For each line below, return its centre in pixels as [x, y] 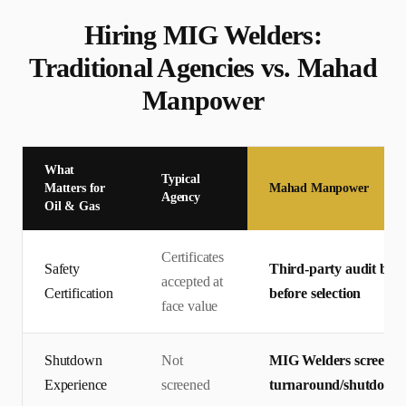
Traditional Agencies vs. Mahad [203, 68]
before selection [315, 294]
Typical [181, 179]
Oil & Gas [72, 207]
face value [190, 306]
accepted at [193, 282]
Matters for [75, 188]
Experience [76, 385]
